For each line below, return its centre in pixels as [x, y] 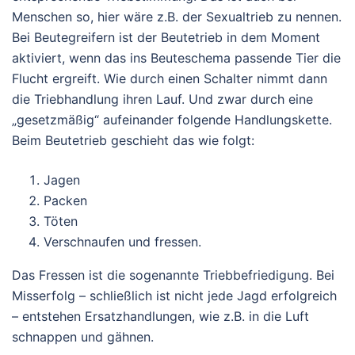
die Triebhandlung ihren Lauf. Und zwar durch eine [162, 99]
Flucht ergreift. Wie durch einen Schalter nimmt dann [170, 78]
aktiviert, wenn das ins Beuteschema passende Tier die [176, 57]
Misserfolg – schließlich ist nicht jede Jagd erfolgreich [174, 295]
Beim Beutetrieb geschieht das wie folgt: [133, 140]
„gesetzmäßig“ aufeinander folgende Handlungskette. [172, 119]
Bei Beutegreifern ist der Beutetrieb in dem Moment [166, 37]
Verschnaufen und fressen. [122, 241]
